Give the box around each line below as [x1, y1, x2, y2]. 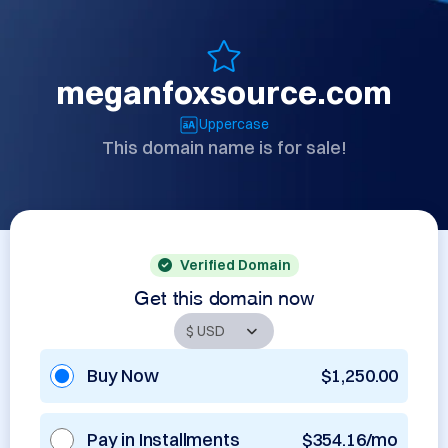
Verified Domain [179, 256, 291, 274]
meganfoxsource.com [56, 73, 392, 112]
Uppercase [199, 115, 269, 133]
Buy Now [87, 364, 159, 387]
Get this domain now [134, 290, 314, 300]
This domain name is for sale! [101, 136, 347, 159]
